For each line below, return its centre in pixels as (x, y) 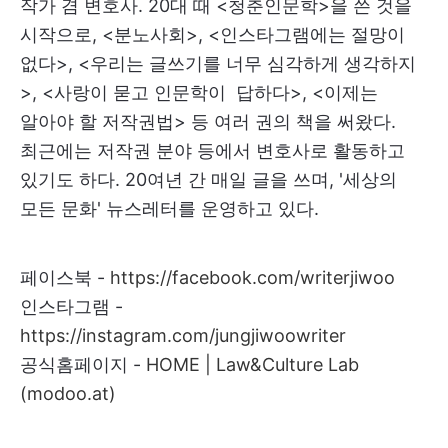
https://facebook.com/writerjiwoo (252, 277)
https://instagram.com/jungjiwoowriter (183, 335)
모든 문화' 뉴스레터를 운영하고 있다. (169, 208)
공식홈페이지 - (83, 364)
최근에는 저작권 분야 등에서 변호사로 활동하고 (212, 150)
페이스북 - (65, 277)
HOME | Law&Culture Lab (252, 364)
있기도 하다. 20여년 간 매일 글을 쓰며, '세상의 (208, 179)
